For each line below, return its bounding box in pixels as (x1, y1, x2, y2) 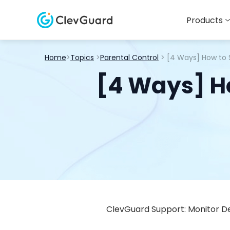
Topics (70, 52, 94, 63)
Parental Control (100, 52, 159, 63)
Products (186, 14, 223, 26)
